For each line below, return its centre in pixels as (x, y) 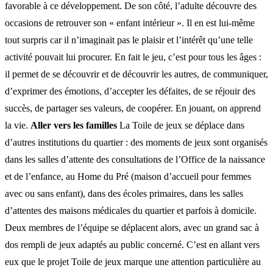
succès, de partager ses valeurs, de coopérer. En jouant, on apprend (133, 108)
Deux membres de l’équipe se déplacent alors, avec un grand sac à (132, 227)
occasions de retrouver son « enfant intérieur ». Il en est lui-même (130, 23)
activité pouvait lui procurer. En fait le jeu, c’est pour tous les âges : (133, 57)
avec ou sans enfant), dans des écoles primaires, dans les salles (124, 193)
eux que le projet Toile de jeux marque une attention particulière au (133, 261)
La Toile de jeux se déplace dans (181, 125)
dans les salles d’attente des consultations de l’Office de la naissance (135, 159)
